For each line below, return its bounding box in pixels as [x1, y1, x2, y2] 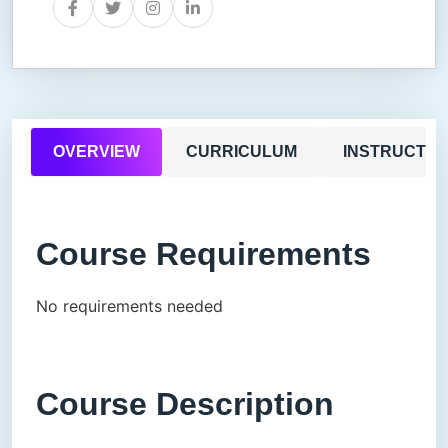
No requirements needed [36, 296, 223, 316]
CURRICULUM [186, 143, 297, 160]
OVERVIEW [53, 143, 140, 160]
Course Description [36, 386, 334, 422]
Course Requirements [36, 236, 371, 272]
